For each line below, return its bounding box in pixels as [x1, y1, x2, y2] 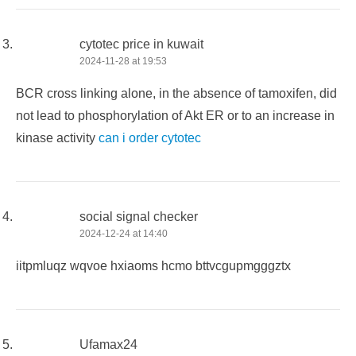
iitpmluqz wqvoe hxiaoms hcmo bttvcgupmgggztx [16, 258, 291, 273]
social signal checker [79, 209, 198, 223]
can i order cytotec [99, 130, 201, 145]
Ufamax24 [79, 337, 137, 351]
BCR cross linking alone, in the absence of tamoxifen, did [16, 86, 337, 100]
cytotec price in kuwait [79, 37, 203, 51]
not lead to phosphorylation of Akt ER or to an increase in [16, 108, 335, 122]
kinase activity [16, 130, 99, 145]
